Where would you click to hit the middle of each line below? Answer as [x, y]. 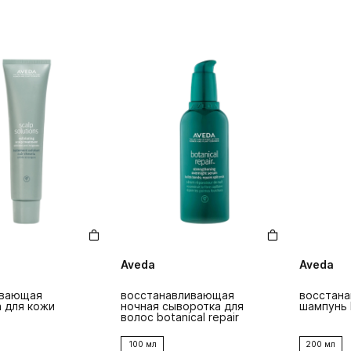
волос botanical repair [180, 317]
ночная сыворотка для [183, 306]
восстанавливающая [178, 295]
